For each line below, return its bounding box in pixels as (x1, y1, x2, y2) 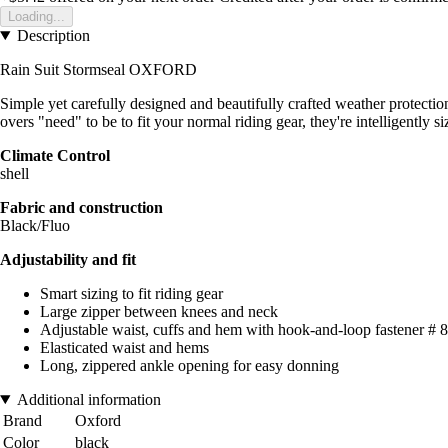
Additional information (16, 390, 161, 408)
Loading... (8, 8, 65, 24)
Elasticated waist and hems (40, 338, 209, 356)
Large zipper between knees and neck (40, 302, 278, 320)
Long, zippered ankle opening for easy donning (40, 356, 339, 374)
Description (16, 26, 90, 44)
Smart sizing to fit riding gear (40, 284, 223, 302)
